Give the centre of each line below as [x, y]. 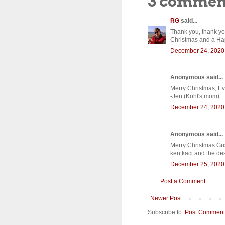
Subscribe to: [166, 212]
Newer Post [166, 198]
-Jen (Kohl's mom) [195, 96]
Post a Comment [183, 181]
